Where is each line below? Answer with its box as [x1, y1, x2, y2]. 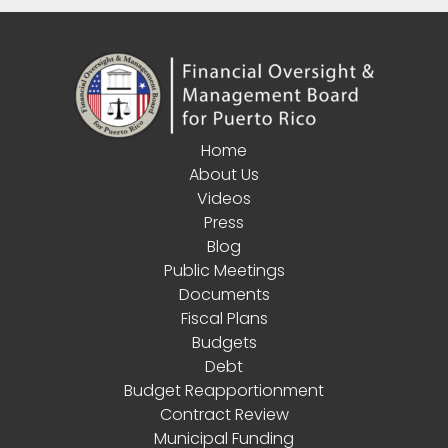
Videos [197, 187, 251, 210]
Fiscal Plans [180, 307, 268, 330]
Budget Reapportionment [124, 379, 324, 402]
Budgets [191, 331, 257, 354]
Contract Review [159, 403, 289, 426]
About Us [189, 163, 259, 186]
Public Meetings [163, 259, 285, 282]
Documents [178, 283, 270, 306]
